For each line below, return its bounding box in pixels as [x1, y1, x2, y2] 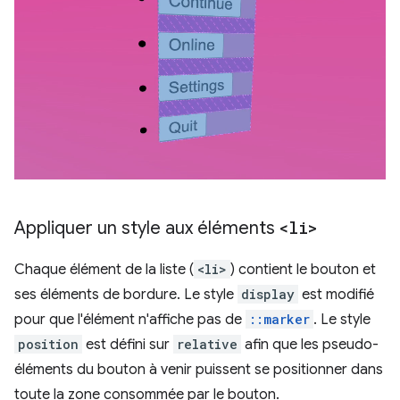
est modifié [298, 286, 374, 304]
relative [177, 336, 237, 353]
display [241, 286, 295, 303]
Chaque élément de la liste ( [14, 261, 194, 279]
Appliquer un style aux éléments [14, 217, 279, 239]
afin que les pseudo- [241, 336, 379, 354]
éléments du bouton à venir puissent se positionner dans [14, 361, 383, 379]
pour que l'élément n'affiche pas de [14, 311, 246, 329]
